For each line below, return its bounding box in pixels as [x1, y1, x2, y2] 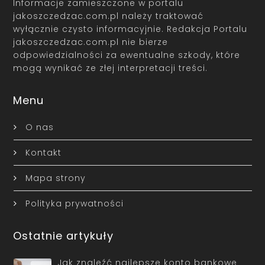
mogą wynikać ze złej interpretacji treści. [13, 62, 208, 74]
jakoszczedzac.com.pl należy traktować [13, 9, 204, 22]
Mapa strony [25, 172, 86, 184]
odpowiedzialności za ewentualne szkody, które [13, 49, 241, 61]
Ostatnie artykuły [13, 228, 114, 243]
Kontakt [25, 146, 62, 159]
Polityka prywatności [25, 197, 124, 209]
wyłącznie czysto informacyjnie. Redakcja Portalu [13, 22, 248, 35]
